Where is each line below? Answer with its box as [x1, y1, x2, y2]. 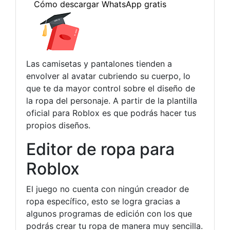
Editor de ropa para [26, 139, 175, 159]
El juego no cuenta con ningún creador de [26, 184, 189, 194]
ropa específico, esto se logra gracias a [26, 196, 180, 206]
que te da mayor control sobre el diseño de [26, 83, 195, 93]
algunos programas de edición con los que [26, 208, 192, 219]
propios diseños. [26, 120, 90, 130]
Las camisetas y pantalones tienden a [26, 59, 172, 69]
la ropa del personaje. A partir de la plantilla [26, 95, 197, 106]
